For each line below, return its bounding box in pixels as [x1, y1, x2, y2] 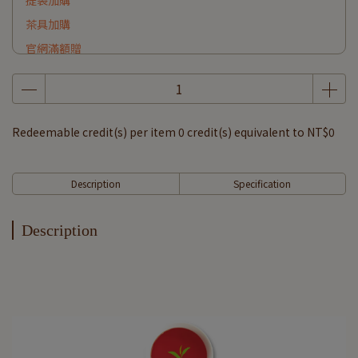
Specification [233, 177, 292, 190]
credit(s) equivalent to [185, 124, 307, 140]
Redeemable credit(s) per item [12, 124, 178, 140]
